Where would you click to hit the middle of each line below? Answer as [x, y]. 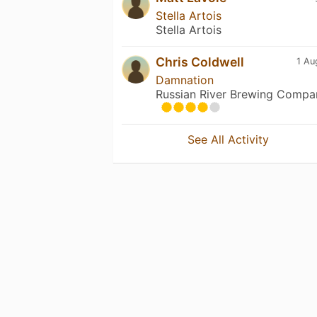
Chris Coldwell [200, 62]
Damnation [185, 80]
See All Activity [229, 139]
